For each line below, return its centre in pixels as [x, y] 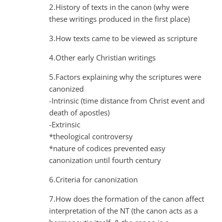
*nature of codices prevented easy [107, 148]
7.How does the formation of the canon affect [127, 198]
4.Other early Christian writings [102, 57]
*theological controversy [91, 136]
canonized [66, 88]
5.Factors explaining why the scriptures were [125, 77]
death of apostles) [79, 112]
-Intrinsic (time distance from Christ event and [127, 100]
